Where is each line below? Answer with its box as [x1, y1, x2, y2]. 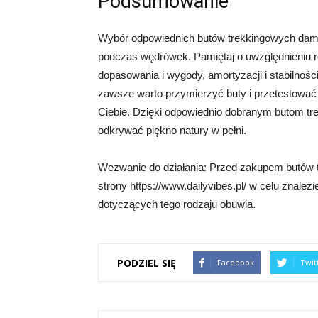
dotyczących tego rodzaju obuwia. [98, 198, 256, 210]
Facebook [217, 257, 254, 268]
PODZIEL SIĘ [117, 256, 176, 270]
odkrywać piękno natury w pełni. [98, 124, 246, 136]
